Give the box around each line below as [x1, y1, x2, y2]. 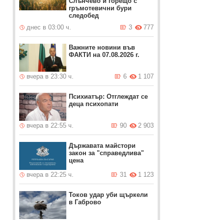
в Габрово [69, 198, 102, 206]
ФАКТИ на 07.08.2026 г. [69, 51, 140, 58]
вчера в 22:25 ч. [27, 171, 74, 178]
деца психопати [69, 100, 119, 108]
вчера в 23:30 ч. [27, 73, 74, 80]
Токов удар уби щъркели [69, 191, 148, 198]
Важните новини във [69, 44, 136, 51]
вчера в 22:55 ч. [27, 122, 74, 129]
